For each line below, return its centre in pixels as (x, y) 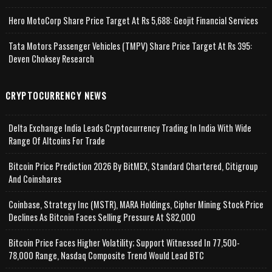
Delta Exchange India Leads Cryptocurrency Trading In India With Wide (130, 127)
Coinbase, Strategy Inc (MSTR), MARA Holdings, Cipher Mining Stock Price (136, 204)
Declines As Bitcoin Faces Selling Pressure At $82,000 (102, 217)
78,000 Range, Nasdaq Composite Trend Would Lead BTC (106, 255)
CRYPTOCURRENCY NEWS (56, 95)
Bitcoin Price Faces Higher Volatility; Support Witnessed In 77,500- (124, 242)
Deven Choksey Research (51, 58)
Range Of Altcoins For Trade (56, 140)
